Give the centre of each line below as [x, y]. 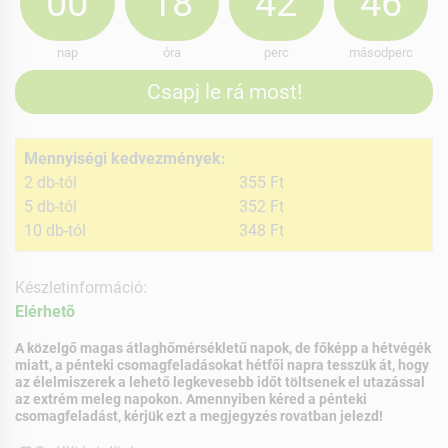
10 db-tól [55, 230]
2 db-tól [50, 182]
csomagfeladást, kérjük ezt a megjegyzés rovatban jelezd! [199, 415]
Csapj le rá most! [224, 91]
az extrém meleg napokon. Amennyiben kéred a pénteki [191, 398]
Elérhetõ [45, 311]
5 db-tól [50, 206]
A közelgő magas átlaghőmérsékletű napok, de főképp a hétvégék [223, 347]
